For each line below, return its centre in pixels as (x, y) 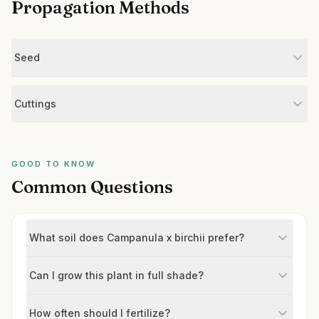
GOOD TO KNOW (53, 164)
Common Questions (92, 187)
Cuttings (35, 104)
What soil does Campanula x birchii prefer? (137, 237)
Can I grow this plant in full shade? (116, 275)
